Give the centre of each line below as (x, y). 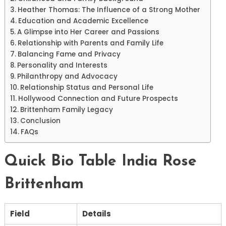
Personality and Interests (62, 66)
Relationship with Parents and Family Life (90, 43)
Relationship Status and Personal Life (87, 88)
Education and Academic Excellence (83, 21)
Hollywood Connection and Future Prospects (98, 99)
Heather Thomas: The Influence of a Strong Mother (109, 10)
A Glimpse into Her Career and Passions (88, 32)
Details (96, 214)
